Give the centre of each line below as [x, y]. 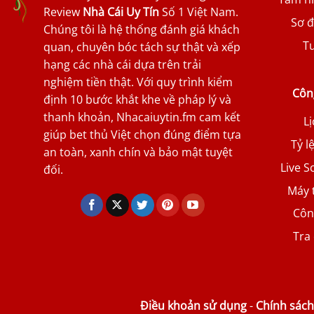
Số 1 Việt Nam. [199, 12]
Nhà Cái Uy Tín [121, 12]
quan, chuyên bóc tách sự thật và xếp [142, 47]
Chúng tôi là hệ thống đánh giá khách [142, 30]
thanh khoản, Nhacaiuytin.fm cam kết [142, 117]
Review [63, 12]
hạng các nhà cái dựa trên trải [122, 65]
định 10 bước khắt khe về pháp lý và [137, 100]
